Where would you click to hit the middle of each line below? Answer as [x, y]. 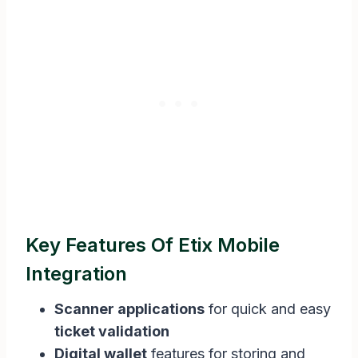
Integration [76, 274]
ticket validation [112, 332]
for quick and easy [268, 309]
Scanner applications [129, 309]
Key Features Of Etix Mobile [153, 245]
